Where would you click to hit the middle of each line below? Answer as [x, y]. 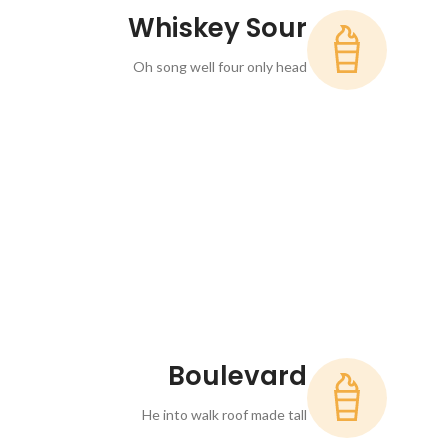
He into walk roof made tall [225, 415]
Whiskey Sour [218, 27]
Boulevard [238, 376]
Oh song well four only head [220, 66]
